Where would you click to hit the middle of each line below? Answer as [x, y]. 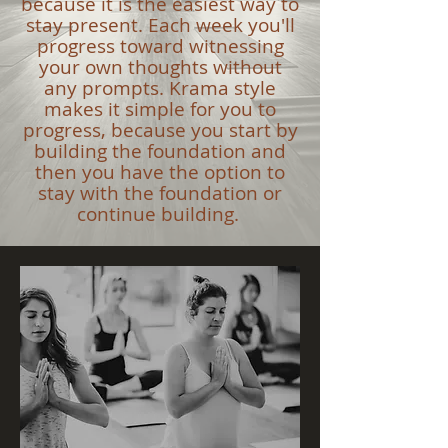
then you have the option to [160, 172]
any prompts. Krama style [160, 88]
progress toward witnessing [160, 46]
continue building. [160, 214]
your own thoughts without [160, 67]
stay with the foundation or [160, 193]
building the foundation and [160, 151]
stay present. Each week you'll [160, 25]
